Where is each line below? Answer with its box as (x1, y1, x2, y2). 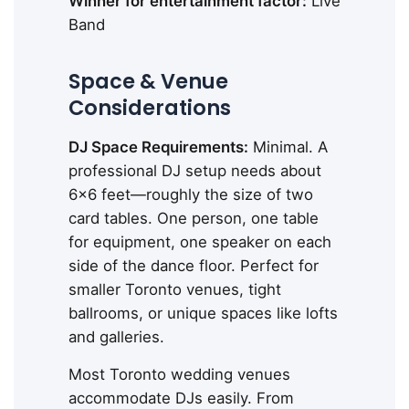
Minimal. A (248, 137, 328, 156)
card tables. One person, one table (68, 208, 319, 227)
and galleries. (68, 327, 164, 346)
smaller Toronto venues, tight (68, 279, 281, 299)
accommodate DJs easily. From (68, 388, 294, 407)
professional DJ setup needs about (68, 161, 321, 180)
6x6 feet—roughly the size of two (68, 184, 313, 204)
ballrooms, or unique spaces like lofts (68, 303, 338, 322)
